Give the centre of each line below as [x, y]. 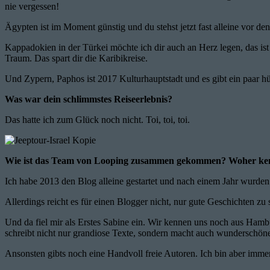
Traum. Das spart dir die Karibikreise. [76, 58]
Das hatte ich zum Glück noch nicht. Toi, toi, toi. [97, 119]
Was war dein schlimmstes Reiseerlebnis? [89, 99]
